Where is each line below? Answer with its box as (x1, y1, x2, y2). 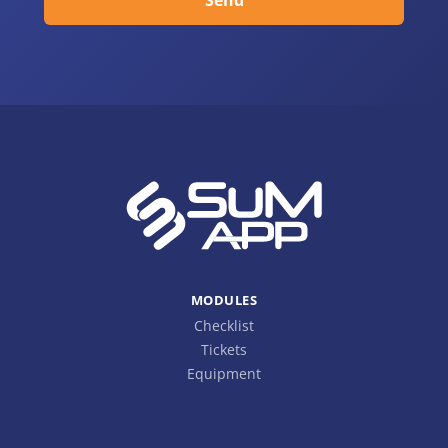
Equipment (186, 364, 261, 384)
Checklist (193, 316, 254, 336)
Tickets (200, 340, 247, 360)
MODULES (190, 291, 258, 310)
